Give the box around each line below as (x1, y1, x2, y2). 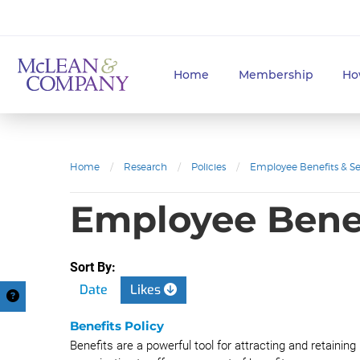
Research (124, 161, 167, 173)
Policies (191, 161, 226, 173)
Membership (238, 67, 313, 82)
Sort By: (70, 260, 116, 275)
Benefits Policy (70, 318, 164, 333)
